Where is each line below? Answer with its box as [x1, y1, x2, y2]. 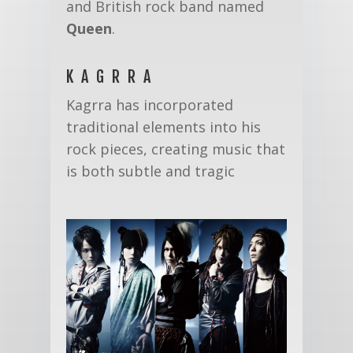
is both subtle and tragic [66, 161, 235, 180]
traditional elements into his [66, 117, 261, 136]
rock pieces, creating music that [66, 139, 285, 158]
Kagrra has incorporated [66, 95, 233, 114]
